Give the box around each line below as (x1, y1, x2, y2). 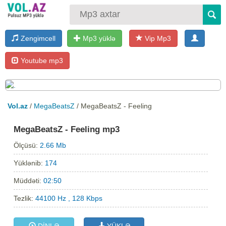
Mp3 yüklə (81, 34, 116, 42)
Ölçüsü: (14, 141, 40, 149)
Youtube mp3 (19, 56, 63, 65)
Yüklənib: (14, 158, 45, 167)
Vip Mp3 (143, 34, 171, 42)
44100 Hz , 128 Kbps (35, 194, 103, 202)
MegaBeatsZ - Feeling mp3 (14, 124, 120, 134)
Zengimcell (19, 34, 55, 42)
